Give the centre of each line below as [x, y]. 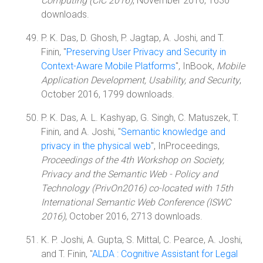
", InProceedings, [185, 146]
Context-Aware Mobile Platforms [108, 66]
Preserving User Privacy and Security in [146, 52]
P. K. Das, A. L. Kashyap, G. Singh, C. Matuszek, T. [140, 118]
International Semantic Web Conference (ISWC [136, 202]
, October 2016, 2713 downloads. [134, 216]
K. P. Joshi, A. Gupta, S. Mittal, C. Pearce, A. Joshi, [142, 240]
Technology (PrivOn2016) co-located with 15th [137, 188]
